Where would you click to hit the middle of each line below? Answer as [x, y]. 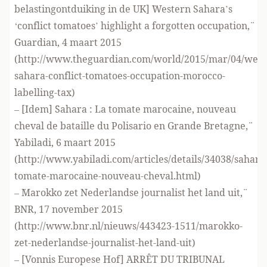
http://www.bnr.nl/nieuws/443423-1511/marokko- [130, 226]
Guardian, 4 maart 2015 [68, 42]
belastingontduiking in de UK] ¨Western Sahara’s [123, 9]
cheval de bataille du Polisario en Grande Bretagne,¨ [131, 126]
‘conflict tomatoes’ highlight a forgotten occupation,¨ [132, 26]
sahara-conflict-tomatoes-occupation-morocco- [120, 76]
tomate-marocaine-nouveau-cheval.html [106, 176]
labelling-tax [43, 92]
